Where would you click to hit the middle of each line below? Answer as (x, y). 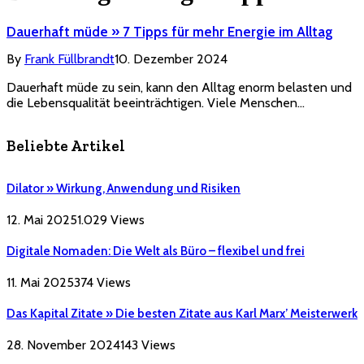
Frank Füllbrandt (69, 59)
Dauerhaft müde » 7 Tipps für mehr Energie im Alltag (170, 32)
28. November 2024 (63, 344)
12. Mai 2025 (42, 219)
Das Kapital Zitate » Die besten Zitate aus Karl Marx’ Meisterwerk (182, 313)
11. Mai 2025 (40, 282)
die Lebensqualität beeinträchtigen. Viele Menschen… (156, 103)
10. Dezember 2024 (171, 59)
